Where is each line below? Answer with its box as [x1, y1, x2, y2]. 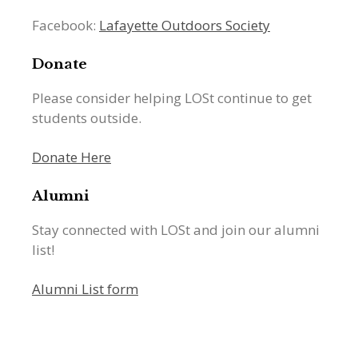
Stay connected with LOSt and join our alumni [32, 221, 320, 240]
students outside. [32, 109, 141, 128]
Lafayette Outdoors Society [99, 16, 270, 35]
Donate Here [32, 148, 111, 167]
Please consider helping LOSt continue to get [32, 89, 312, 108]
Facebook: [32, 16, 99, 35]
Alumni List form [32, 280, 138, 299]
